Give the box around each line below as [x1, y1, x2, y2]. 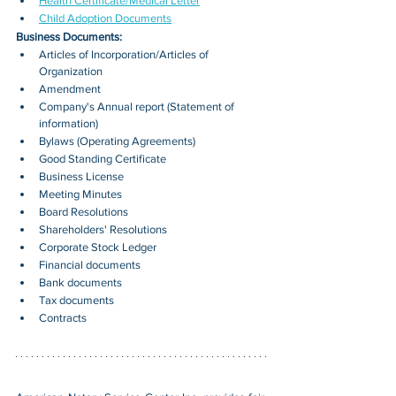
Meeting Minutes [39, 187, 122, 202]
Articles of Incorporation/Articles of [39, 48, 211, 62]
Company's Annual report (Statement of [39, 100, 237, 114]
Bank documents [39, 276, 122, 290]
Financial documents [39, 258, 141, 272]
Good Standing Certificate [39, 152, 166, 166]
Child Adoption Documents [39, 11, 171, 26]
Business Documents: [16, 30, 122, 44]
